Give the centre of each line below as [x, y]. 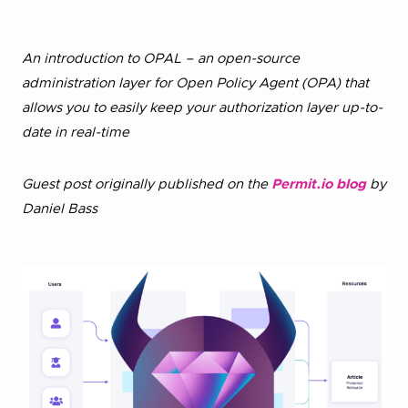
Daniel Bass [60, 209]
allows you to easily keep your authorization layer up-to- [202, 108]
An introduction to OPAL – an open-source [161, 59]
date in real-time [76, 133]
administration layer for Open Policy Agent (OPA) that [195, 83]
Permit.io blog [321, 184]
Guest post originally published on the [147, 184]
